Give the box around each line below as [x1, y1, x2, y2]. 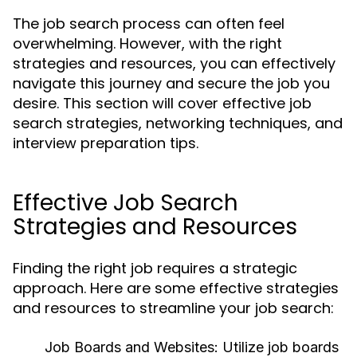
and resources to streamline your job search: [13, 298, 334, 318]
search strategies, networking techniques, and [13, 113, 343, 133]
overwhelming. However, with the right [13, 33, 282, 53]
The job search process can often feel [13, 14, 284, 33]
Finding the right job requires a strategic [13, 258, 297, 278]
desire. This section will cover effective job [13, 93, 312, 113]
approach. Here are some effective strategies [13, 278, 339, 298]
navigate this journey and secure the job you [13, 73, 330, 93]
